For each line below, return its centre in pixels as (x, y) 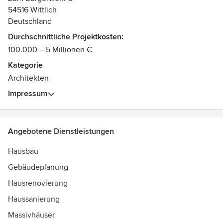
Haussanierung (34, 199)
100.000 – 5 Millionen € (50, 50)
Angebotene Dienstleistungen (61, 131)
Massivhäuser (31, 215)
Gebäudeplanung (38, 167)
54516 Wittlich (32, 10)
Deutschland (30, 21)
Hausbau (23, 151)
